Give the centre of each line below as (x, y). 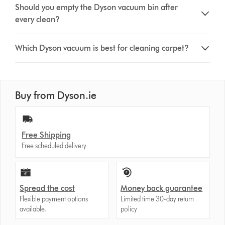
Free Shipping (46, 135)
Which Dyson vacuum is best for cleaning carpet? (102, 48)
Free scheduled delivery (54, 146)
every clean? (38, 19)
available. (33, 209)
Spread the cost (47, 188)
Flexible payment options (54, 199)
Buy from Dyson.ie (56, 95)
